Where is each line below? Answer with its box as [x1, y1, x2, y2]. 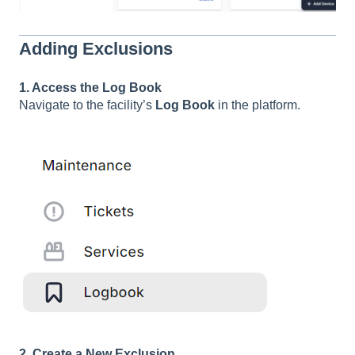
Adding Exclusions [19, 38, 173, 59]
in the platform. [215, 98, 300, 113]
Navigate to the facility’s [19, 98, 155, 113]
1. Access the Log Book [19, 81, 162, 95]
